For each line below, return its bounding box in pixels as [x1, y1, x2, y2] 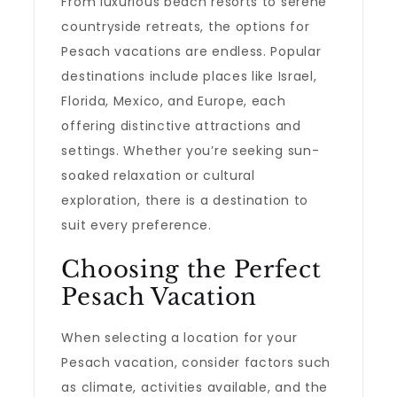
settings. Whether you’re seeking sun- [61, 142, 320, 160]
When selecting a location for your [61, 329, 298, 346]
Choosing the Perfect [61, 255, 322, 284]
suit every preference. [61, 216, 212, 234]
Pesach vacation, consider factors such [61, 354, 331, 371]
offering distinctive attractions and [61, 117, 301, 135]
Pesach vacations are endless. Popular [61, 43, 322, 60]
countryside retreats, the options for [61, 18, 310, 35]
